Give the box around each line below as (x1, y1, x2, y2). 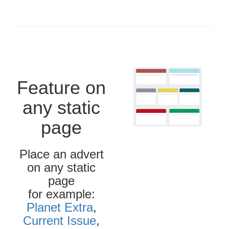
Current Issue (23, 213, 96, 227)
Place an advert (19, 147, 104, 161)
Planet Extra (26, 200, 93, 214)
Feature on (17, 77, 106, 98)
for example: (28, 187, 95, 201)
